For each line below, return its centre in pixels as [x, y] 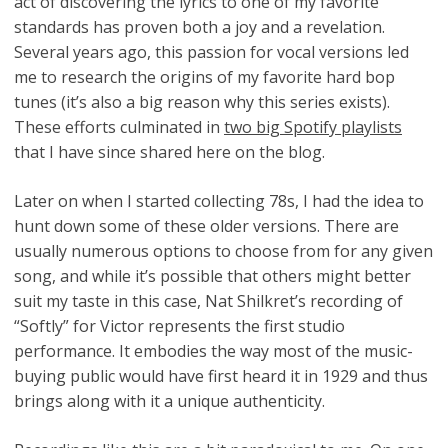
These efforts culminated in [119, 126]
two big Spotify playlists [313, 126]
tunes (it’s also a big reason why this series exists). [202, 101]
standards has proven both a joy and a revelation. [199, 26]
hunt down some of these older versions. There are [206, 225]
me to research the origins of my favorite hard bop [204, 76]
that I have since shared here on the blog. [169, 151]
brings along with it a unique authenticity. [169, 400]
